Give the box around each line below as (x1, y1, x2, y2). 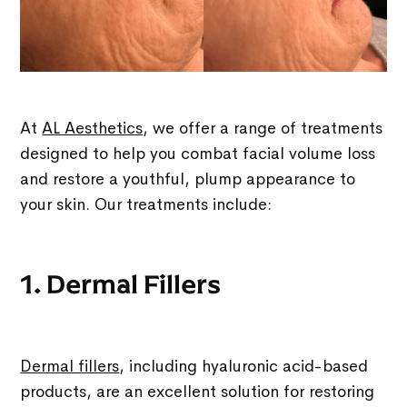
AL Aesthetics (42, 118, 144, 139)
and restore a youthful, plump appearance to (20, 169, 356, 190)
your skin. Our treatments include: (20, 194, 273, 215)
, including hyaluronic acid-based (119, 356, 369, 377)
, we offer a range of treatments (143, 118, 383, 139)
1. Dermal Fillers (20, 269, 222, 302)
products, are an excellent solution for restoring (20, 382, 375, 402)
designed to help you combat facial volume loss (20, 144, 376, 164)
